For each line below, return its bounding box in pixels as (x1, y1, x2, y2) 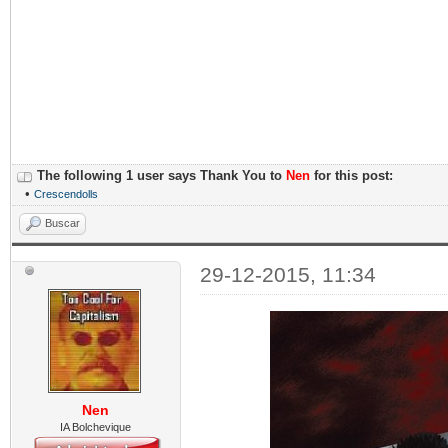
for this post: (310, 168, 393, 183)
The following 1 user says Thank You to (37, 168, 286, 183)
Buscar (45, 217, 80, 229)
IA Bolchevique (60, 421, 132, 433)
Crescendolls (34, 188, 98, 200)
